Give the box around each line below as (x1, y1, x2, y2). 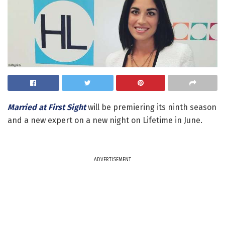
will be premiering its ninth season (86, 102, 216, 113)
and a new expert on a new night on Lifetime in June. (8, 116, 202, 126)
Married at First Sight (8, 102, 86, 113)
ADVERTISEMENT (94, 157, 131, 163)
